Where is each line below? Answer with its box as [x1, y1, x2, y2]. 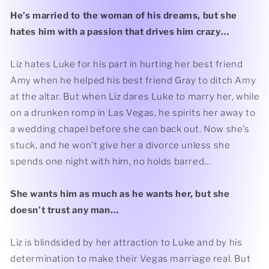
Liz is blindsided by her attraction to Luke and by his [10, 237, 243, 248]
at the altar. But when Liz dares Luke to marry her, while [10, 91, 260, 102]
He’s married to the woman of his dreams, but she [10, 10, 237, 21]
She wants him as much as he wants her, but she [10, 189, 230, 199]
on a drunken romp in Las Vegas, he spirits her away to [10, 107, 256, 118]
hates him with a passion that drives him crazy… [10, 26, 229, 37]
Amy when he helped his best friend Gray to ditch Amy [10, 75, 256, 86]
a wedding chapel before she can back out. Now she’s [10, 124, 250, 134]
